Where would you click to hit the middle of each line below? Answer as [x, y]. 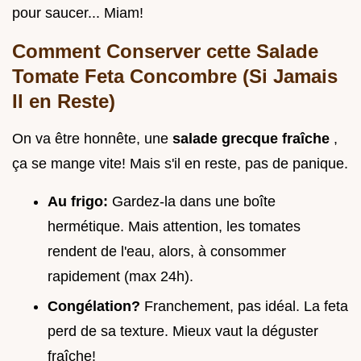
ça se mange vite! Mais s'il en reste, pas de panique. [180, 164]
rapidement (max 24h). [120, 277]
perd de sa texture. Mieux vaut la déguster [183, 331]
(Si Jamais [290, 77]
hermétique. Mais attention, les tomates [174, 227]
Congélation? [96, 306]
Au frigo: [80, 202]
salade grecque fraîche [253, 139]
